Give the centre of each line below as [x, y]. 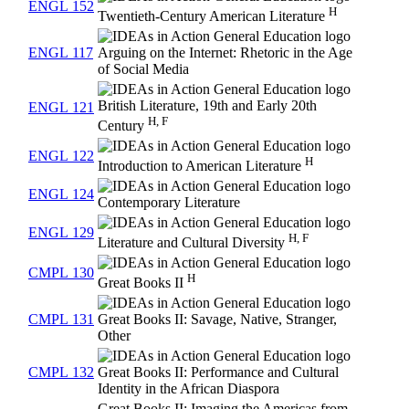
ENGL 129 [61, 232]
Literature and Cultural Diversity [193, 243]
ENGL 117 [61, 52]
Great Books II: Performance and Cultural [218, 372]
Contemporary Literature [169, 202]
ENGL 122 [61, 155]
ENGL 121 [61, 107]
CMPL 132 [61, 372]
